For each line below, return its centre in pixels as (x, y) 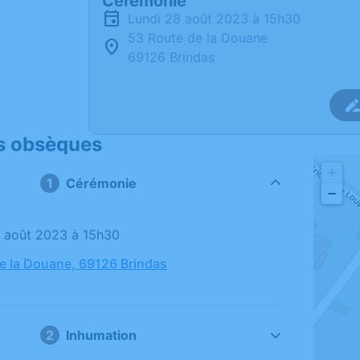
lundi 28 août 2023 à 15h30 (218, 18)
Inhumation (102, 335)
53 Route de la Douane (198, 38)
